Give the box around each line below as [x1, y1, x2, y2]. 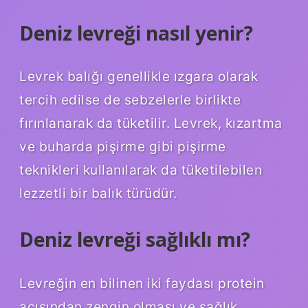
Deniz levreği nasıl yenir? [19, 19, 253, 46]
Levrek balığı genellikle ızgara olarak [19, 68, 258, 85]
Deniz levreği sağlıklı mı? [19, 226, 250, 253]
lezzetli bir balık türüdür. [19, 185, 177, 202]
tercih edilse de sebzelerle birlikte [19, 91, 241, 109]
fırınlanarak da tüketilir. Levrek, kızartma [19, 115, 283, 132]
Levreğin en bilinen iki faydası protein [19, 275, 265, 292]
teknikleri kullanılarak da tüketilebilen [19, 162, 262, 179]
